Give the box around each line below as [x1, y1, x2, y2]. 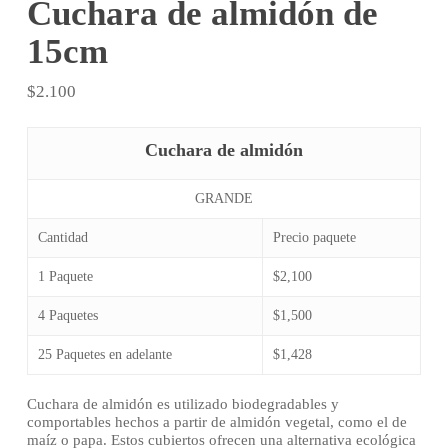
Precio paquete [272, 230, 356, 246]
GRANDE [194, 191, 253, 207]
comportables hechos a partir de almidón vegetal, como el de [26, 414, 407, 431]
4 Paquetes [37, 308, 98, 324]
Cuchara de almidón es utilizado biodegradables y [26, 396, 339, 413]
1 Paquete [37, 269, 93, 285]
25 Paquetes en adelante [37, 347, 172, 363]
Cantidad [37, 230, 88, 246]
